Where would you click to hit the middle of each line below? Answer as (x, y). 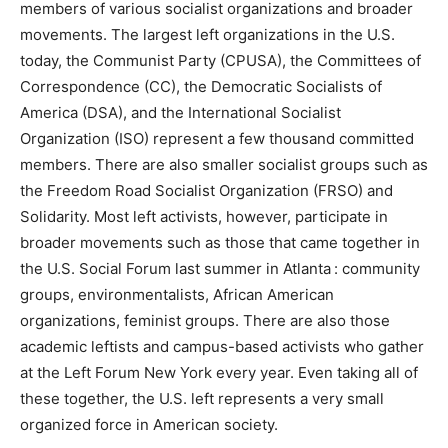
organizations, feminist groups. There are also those (205, 321)
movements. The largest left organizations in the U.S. (207, 35)
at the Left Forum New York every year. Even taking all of (219, 373)
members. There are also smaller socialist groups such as (224, 165)
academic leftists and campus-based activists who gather (222, 347)
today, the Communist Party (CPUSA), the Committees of (220, 61)
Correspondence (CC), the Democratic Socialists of (201, 87)
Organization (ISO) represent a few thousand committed (217, 139)
